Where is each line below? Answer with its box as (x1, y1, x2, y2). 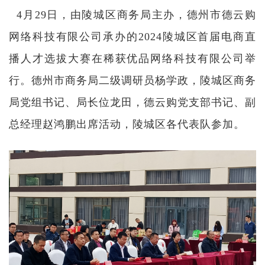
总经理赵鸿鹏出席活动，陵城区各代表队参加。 (9, 118, 245, 130)
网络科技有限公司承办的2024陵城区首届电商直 (9, 31, 256, 43)
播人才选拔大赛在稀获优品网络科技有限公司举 (9, 53, 256, 64)
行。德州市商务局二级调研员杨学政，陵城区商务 (9, 75, 256, 86)
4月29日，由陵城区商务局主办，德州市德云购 (9, 9, 256, 21)
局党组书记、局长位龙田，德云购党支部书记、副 (9, 96, 256, 108)
